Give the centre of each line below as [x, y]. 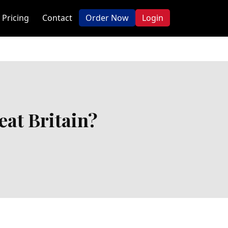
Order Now [107, 18]
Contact [57, 18]
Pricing [16, 18]
